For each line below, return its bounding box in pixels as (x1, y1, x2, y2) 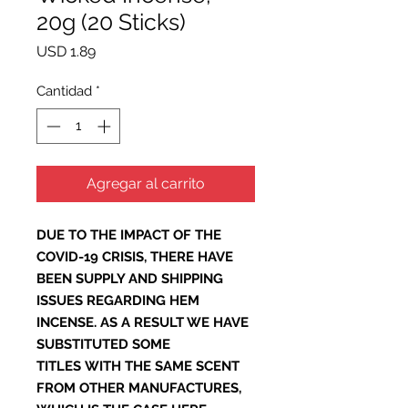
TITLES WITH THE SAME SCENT (36, 357, 240, 374)
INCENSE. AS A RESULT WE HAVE (36, 313, 249, 331)
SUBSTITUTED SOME (36, 335, 170, 352)
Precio (95, 42, 138, 60)
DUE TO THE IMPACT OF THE (36, 226, 221, 243)
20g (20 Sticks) (36, 8, 186, 36)
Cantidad (36, 83, 92, 100)
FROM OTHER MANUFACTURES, (36, 379, 241, 396)
